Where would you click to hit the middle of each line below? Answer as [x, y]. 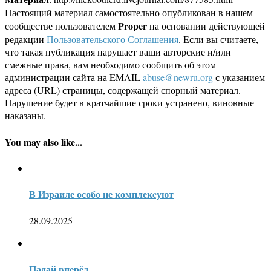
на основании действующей [206, 26]
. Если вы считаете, [218, 39]
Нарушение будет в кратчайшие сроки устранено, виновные [129, 103]
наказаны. [25, 116]
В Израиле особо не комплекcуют [101, 194]
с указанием [239, 77]
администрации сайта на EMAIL [74, 77]
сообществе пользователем [61, 26]
